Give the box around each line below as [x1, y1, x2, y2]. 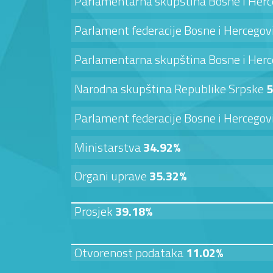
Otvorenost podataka [74, 243, 186, 262]
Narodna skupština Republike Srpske [74, 79, 266, 98]
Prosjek [74, 201, 115, 221]
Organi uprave [74, 166, 149, 185]
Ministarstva [74, 137, 141, 157]
